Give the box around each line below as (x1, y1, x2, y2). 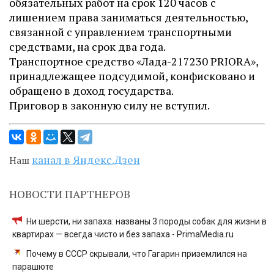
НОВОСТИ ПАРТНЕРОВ (9, 187, 130, 201)
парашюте (12, 262, 54, 272)
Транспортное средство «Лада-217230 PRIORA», (9, 54, 258, 68)
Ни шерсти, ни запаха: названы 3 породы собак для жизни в (26, 217, 267, 226)
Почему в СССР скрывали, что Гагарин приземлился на (26, 249, 247, 259)
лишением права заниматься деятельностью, (9, 10, 248, 24)
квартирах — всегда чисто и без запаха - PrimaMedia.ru (12, 229, 234, 239)
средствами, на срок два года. (9, 39, 168, 54)
